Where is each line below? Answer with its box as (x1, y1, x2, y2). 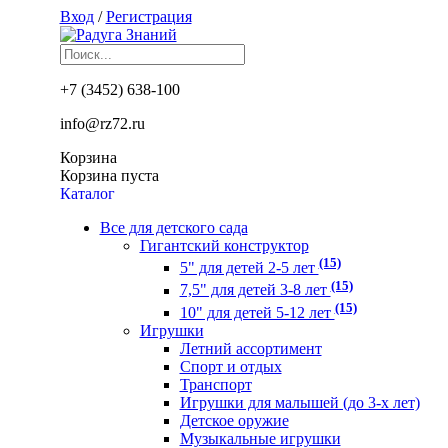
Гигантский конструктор (139, 237, 309, 254)
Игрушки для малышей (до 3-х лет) (179, 393, 420, 411)
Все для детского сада (99, 219, 248, 236)
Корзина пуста (59, 167, 159, 184)
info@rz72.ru (59, 115, 145, 132)
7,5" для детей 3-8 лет (179, 281, 331, 299)
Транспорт (179, 375, 252, 393)
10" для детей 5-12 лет (179, 303, 335, 321)
